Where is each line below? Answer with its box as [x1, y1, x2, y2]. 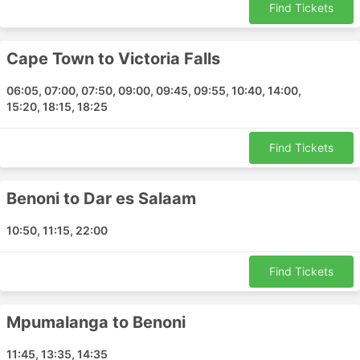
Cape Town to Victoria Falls [6, 49, 220, 68]
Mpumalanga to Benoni [6, 313, 186, 332]
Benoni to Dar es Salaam [6, 189, 196, 208]
